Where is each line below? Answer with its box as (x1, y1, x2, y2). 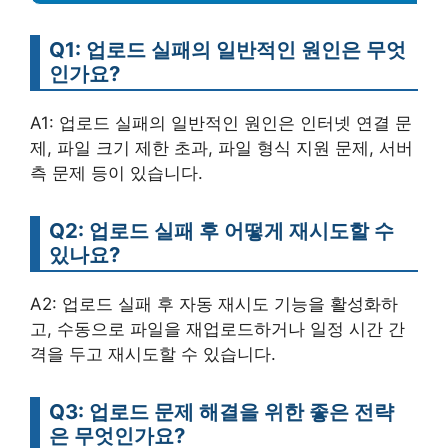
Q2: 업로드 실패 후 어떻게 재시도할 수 (49, 218, 394, 244)
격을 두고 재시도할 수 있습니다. (30, 344, 276, 365)
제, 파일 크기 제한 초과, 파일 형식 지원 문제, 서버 (30, 138, 413, 159)
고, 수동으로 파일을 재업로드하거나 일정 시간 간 (30, 319, 405, 340)
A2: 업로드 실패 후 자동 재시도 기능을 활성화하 (30, 294, 398, 315)
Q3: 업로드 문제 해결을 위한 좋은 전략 (49, 399, 394, 425)
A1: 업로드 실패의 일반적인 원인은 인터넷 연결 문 (30, 113, 412, 134)
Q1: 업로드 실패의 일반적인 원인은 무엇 (49, 37, 406, 63)
